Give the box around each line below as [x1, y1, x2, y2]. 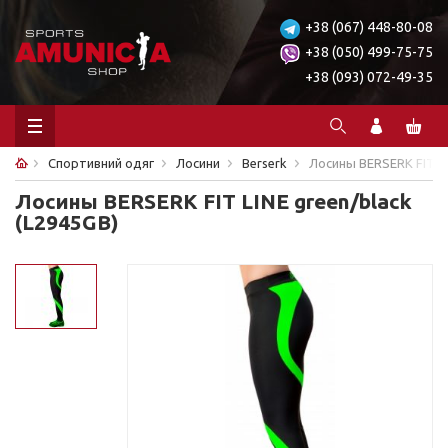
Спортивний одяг [48, 156, 154, 170]
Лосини [176, 156, 220, 170]
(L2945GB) [15, 210, 119, 234]
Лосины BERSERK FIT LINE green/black [15, 189, 412, 213]
